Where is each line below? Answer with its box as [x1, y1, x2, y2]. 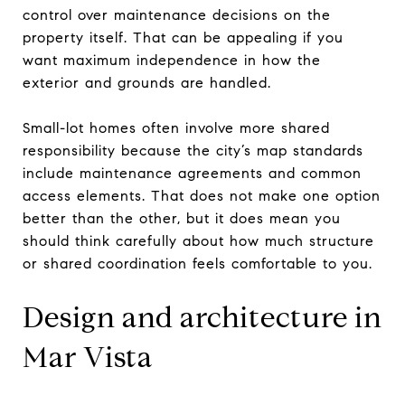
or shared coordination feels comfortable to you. [23, 254, 372, 272]
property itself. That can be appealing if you [23, 28, 344, 46]
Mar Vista [23, 338, 153, 375]
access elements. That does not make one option [23, 186, 381, 204]
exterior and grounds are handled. [23, 73, 271, 91]
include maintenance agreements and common [23, 164, 362, 182]
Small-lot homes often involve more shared [23, 118, 330, 137]
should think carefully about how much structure [23, 231, 374, 250]
